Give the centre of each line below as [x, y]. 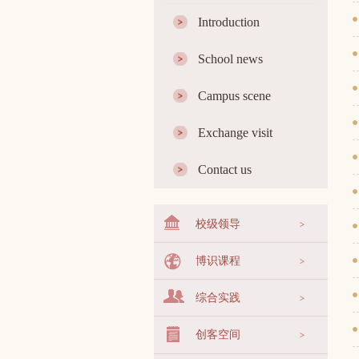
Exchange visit [235, 133]
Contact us [225, 169]
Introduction [229, 22]
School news [230, 59]
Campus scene [234, 96]
